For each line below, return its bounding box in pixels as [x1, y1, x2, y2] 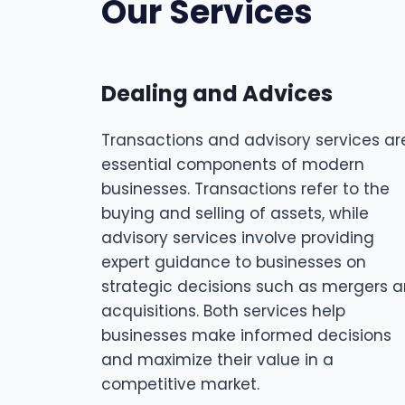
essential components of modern [101, 154, 364, 175]
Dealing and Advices [101, 79, 333, 108]
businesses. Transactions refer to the [101, 178, 390, 200]
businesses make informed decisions [101, 325, 391, 346]
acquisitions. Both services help [101, 300, 345, 322]
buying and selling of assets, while [101, 202, 369, 224]
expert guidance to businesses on [101, 251, 366, 273]
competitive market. [101, 373, 259, 395]
